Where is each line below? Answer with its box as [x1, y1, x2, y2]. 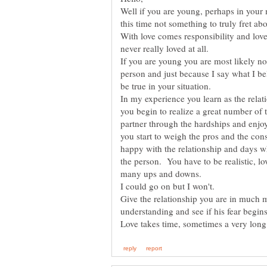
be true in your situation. [120, 80, 214, 92]
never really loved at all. [120, 42, 212, 55]
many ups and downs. [120, 167, 204, 180]
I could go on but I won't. [120, 180, 218, 193]
